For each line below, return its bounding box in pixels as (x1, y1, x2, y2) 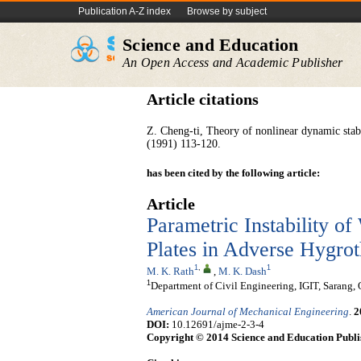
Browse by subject (187, 6, 267, 17)
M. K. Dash (218, 264, 267, 277)
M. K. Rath (147, 264, 194, 277)
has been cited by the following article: (147, 167, 320, 179)
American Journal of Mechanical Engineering (147, 305, 349, 318)
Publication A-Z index (78, 6, 171, 17)
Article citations (147, 91, 259, 108)
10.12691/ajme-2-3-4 (169, 318, 264, 331)
